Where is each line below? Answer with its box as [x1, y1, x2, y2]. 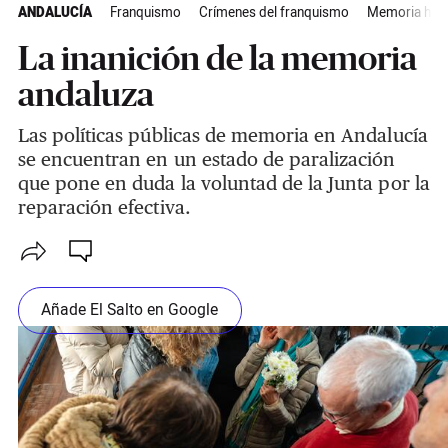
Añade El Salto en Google [41, 298, 219, 322]
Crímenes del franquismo [198, 3, 349, 24]
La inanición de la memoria [17, 39, 417, 78]
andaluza [17, 75, 154, 114]
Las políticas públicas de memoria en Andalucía [17, 124, 428, 147]
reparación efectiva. [17, 196, 191, 219]
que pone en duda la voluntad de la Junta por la [17, 172, 430, 195]
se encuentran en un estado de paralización [17, 148, 396, 171]
